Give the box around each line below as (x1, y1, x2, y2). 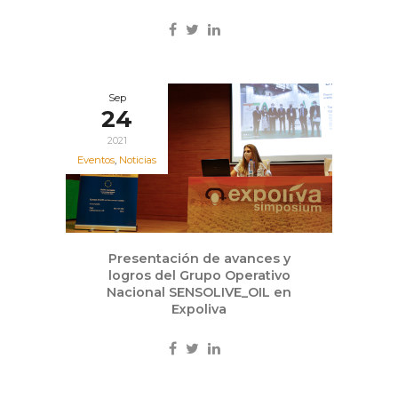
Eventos (77, 154, 115, 166)
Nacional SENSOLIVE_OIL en (107, 284, 291, 301)
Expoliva (171, 301, 227, 318)
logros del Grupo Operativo (107, 267, 291, 284)
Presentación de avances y (107, 251, 291, 267)
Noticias (119, 154, 156, 166)
